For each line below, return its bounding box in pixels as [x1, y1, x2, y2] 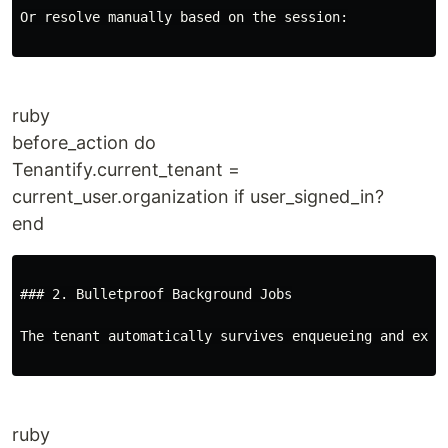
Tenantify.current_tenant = [12, 159, 240, 180]
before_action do [12, 132, 156, 153]
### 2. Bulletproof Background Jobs [20, 286, 292, 302]
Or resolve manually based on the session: [20, 9, 348, 25]
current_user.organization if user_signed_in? [12, 186, 384, 207]
